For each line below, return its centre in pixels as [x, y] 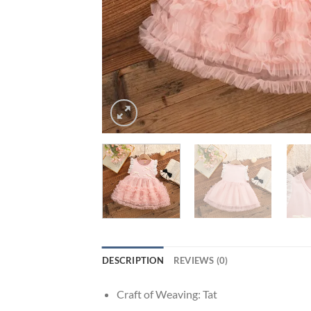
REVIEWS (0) [201, 260]
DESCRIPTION [133, 260]
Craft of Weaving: [159, 294]
